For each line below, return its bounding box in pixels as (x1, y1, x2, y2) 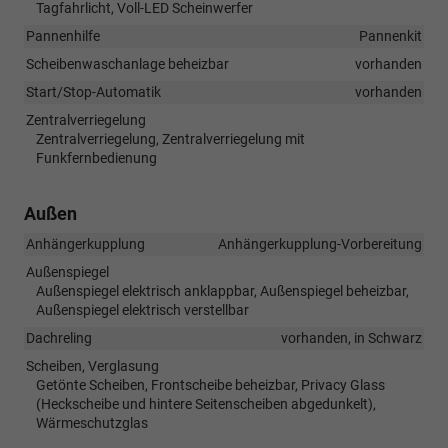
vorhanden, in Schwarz (281, 329, 422, 346)
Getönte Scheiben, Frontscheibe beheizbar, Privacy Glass (36, 376, 385, 393)
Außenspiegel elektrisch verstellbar (36, 301, 249, 318)
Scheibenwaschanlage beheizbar (26, 55, 229, 72)
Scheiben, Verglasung (26, 357, 159, 374)
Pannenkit (359, 27, 422, 44)
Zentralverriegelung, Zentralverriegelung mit (36, 130, 305, 147)
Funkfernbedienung (36, 149, 157, 166)
